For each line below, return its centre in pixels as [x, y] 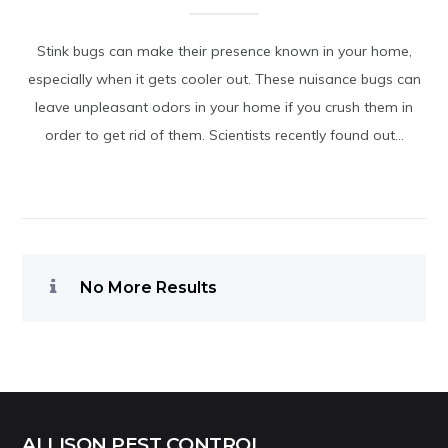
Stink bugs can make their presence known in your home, [224, 50]
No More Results [147, 287]
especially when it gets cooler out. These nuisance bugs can [224, 78]
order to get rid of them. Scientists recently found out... [224, 134]
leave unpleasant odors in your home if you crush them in [224, 106]
